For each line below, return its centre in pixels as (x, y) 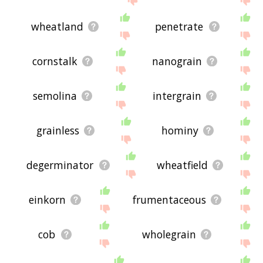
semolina (55, 96)
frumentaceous (169, 200)
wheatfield (182, 165)
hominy (180, 131)
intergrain (177, 96)
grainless (58, 131)
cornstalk (55, 61)
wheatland (57, 26)
